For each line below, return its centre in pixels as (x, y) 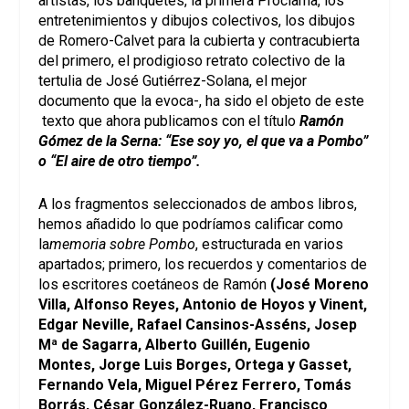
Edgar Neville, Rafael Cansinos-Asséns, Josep (198, 325)
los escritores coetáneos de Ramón (155, 285)
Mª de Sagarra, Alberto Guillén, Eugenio (175, 345)
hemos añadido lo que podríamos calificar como (191, 225)
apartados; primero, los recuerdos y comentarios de (203, 265)
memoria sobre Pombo (123, 245)
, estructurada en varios (270, 245)
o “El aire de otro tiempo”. (120, 161)
